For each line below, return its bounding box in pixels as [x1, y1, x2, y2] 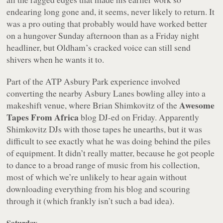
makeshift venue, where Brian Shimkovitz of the [6, 99, 180, 111]
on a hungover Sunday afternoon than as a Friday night [6, 29, 200, 42]
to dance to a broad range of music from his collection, [6, 159, 200, 171]
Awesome [179, 99, 215, 112]
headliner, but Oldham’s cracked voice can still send [6, 41, 191, 54]
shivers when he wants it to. [6, 53, 105, 66]
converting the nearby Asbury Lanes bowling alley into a [6, 87, 206, 100]
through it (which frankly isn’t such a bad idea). [6, 195, 175, 207]
